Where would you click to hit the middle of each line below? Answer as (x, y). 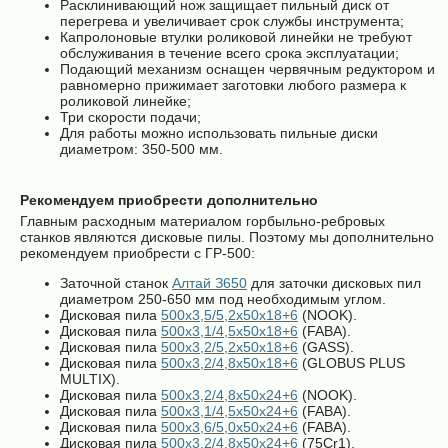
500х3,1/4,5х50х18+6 (229, 331)
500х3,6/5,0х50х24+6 (229, 427)
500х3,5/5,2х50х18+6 (229, 315)
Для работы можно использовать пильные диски (219, 133)
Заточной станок (116, 283)
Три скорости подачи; (130, 117)
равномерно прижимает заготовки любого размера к (233, 85)
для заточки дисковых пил (334, 283)
